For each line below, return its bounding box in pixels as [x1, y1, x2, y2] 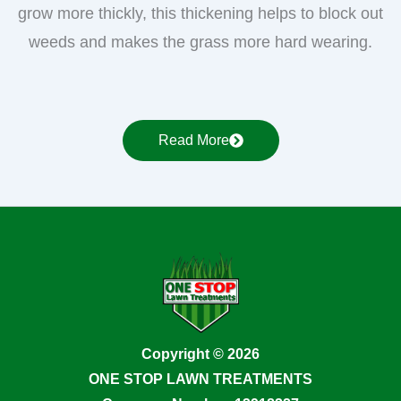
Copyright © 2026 [141, 346, 260, 363]
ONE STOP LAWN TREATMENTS [89, 371, 312, 388]
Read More [158, 132, 229, 149]
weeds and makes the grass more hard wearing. [29, 33, 372, 52]
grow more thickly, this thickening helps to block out [18, 4, 383, 23]
